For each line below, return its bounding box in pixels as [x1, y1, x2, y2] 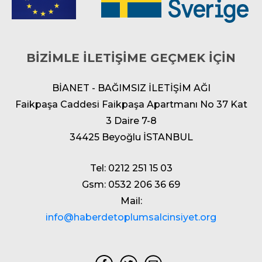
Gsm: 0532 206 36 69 [82, 178, 180, 190]
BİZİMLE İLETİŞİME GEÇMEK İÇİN [26, 50, 236, 65]
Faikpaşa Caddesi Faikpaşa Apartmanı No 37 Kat [15, 98, 247, 110]
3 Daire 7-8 [105, 115, 157, 126]
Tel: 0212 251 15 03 [89, 162, 173, 174]
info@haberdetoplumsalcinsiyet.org [46, 211, 216, 223]
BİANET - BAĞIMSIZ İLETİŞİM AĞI [51, 82, 211, 94]
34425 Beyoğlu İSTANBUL [69, 131, 193, 143]
